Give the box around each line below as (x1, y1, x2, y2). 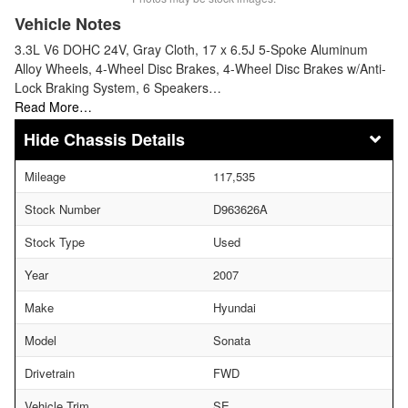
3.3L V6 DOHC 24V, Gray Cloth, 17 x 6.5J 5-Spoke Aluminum (15, 40, 368, 59)
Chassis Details (64, 127, 185, 152)
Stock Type (25, 233, 85, 251)
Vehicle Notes (15, 12, 121, 36)
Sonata (213, 331, 250, 350)
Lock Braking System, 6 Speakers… (15, 78, 221, 97)
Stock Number (25, 200, 100, 219)
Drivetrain (25, 364, 75, 382)
